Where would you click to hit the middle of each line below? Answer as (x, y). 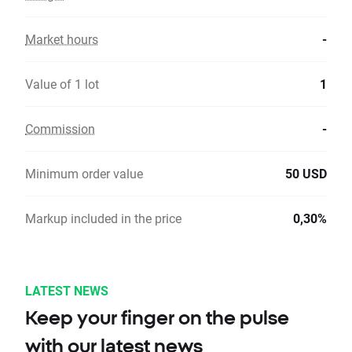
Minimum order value (84, 174)
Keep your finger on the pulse (157, 318)
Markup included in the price (103, 218)
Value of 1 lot (62, 84)
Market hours (62, 39)
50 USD (306, 174)
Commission (60, 129)
